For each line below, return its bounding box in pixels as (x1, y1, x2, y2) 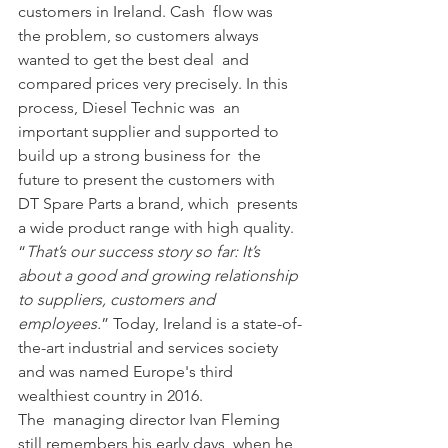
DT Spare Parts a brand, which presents (18, 194, 302, 213)
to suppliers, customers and (18, 290, 219, 309)
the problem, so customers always (18, 26, 263, 45)
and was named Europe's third (18, 362, 237, 381)
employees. (18, 314, 101, 333)
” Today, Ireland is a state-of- (101, 314, 302, 333)
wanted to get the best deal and (18, 50, 253, 69)
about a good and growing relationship (18, 266, 302, 285)
